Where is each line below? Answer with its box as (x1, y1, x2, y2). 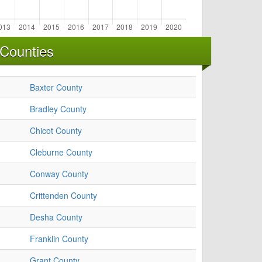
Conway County (30, 168, 88, 180)
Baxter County (30, 81, 82, 94)
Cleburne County (30, 146, 92, 158)
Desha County (30, 211, 82, 223)
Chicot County (30, 125, 82, 137)
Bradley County (30, 103, 87, 115)
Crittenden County (30, 189, 97, 202)
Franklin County (30, 233, 88, 245)
